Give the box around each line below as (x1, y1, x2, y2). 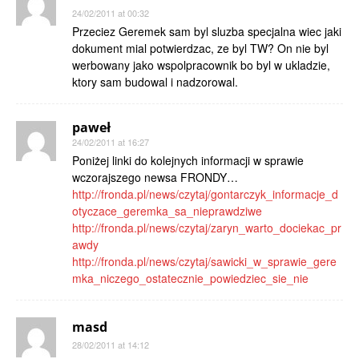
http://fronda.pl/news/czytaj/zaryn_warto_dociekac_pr (72, 220, 341, 236)
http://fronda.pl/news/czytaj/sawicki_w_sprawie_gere (72, 253, 337, 269)
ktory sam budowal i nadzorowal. (72, 74, 238, 90)
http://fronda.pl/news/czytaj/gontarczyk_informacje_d (72, 186, 338, 202)
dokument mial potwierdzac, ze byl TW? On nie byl (72, 40, 329, 56)
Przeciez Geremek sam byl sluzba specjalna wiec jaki (72, 23, 341, 39)
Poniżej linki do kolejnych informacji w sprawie (72, 152, 304, 168)
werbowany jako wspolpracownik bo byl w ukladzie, (72, 57, 330, 73)
